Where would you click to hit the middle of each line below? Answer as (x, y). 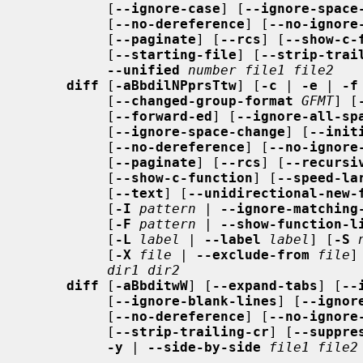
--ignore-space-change (200, 131)
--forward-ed (164, 116)
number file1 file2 (261, 70)
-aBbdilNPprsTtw (176, 85)
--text (139, 193)
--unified (143, 70)
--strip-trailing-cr (192, 331)
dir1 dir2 (143, 270)
